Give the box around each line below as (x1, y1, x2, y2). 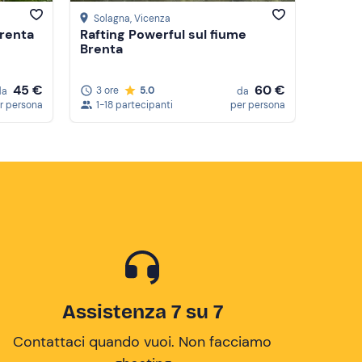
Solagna (94, 12, 130, 26)
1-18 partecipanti (96, 99, 173, 112)
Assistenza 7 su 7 (61, 301, 223, 323)
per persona (230, 99, 285, 112)
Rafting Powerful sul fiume (80, 26, 246, 44)
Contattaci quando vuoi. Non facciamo (13, 332, 271, 351)
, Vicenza (130, 12, 170, 26)
